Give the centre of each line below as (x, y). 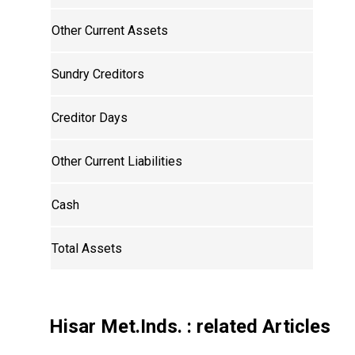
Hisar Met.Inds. (116, 327)
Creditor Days (90, 118)
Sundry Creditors (98, 74)
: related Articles (257, 327)
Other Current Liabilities (117, 162)
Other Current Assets (110, 31)
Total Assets (87, 249)
